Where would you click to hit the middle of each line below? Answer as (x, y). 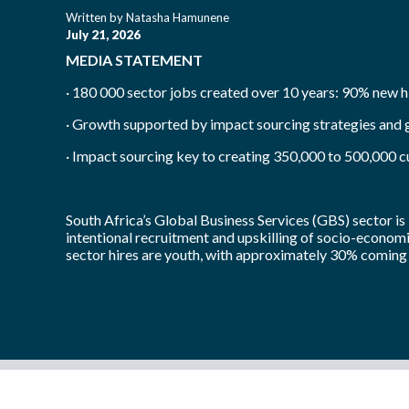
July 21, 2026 (103, 35)
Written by (96, 17)
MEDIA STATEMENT (134, 60)
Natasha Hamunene (178, 17)
